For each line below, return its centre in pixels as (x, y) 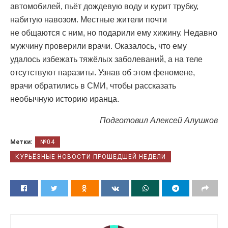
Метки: (21, 142)
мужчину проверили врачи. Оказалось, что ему (98, 46)
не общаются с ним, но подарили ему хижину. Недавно (114, 33)
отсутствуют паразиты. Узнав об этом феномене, (103, 73)
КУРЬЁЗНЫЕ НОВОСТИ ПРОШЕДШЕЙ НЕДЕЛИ (91, 157)
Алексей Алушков (184, 121)
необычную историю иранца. (65, 99)
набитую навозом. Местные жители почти (89, 20)
